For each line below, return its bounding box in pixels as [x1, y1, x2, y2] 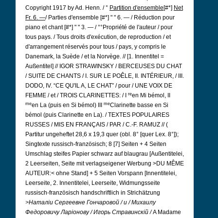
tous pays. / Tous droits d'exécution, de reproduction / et [25, 34, 171, 40]
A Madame [153, 209, 181, 216]
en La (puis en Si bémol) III [32, 102, 104, 109]
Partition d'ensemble [109, 4, 163, 11]
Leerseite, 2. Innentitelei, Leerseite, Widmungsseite [25, 180, 160, 186]
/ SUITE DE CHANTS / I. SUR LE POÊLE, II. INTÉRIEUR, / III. [25, 73, 184, 79]
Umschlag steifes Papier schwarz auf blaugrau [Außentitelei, [25, 150, 184, 157]
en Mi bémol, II [132, 92, 170, 99]
